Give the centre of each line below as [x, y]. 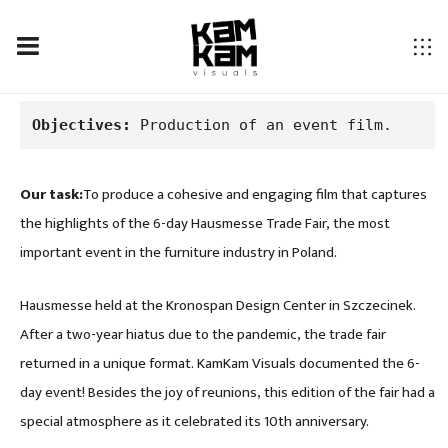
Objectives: [81, 125]
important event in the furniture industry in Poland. [178, 252]
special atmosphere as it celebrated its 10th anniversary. [194, 421]
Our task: [51, 194]
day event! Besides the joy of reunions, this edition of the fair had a [227, 392]
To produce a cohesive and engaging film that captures [255, 194]
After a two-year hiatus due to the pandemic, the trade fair [203, 334]
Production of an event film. [261, 125]
